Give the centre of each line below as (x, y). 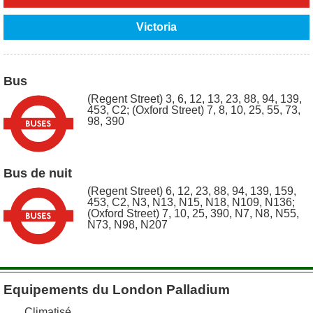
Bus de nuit (38, 174)
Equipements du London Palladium (117, 290)
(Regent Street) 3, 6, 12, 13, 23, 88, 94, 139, (195, 99)
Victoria (156, 27)
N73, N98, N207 (128, 225)
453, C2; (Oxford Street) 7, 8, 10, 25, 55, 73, (194, 110)
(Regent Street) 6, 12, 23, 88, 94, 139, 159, (192, 191)
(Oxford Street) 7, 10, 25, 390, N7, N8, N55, (193, 214)
